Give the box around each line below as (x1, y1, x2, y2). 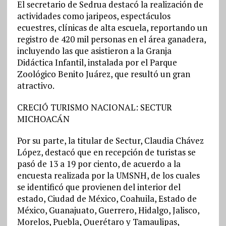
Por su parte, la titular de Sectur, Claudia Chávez (17, 135, 204, 146)
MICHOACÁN (17, 113, 70, 125)
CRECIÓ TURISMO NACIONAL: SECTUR (17, 101, 172, 113)
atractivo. (17, 80, 54, 91)
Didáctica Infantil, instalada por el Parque (17, 56, 177, 68)
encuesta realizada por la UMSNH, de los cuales (17, 169, 200, 181)
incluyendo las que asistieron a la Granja (17, 45, 172, 56)
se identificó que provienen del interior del (17, 181, 181, 193)
